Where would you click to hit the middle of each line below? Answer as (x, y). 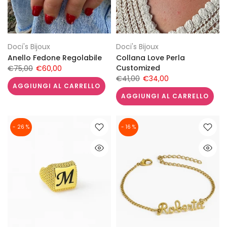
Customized (138, 68)
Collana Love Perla (150, 58)
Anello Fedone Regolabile (55, 58)
